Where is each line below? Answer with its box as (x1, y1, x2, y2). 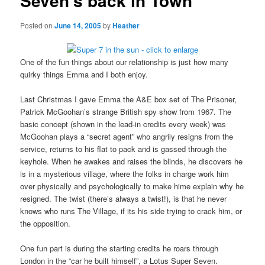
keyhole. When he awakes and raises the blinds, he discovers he (20, 155, 243, 167)
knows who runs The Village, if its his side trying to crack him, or (20, 205, 243, 216)
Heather (112, 20, 140, 31)
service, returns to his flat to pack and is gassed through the (20, 143, 227, 154)
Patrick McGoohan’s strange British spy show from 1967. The (20, 105, 232, 117)
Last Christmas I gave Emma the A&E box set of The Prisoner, (20, 93, 237, 105)
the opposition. (20, 217, 71, 229)
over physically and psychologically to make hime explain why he (20, 180, 244, 192)
